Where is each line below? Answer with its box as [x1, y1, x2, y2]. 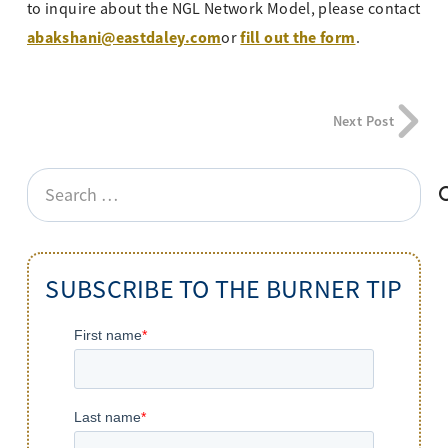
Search [26, 170, 81, 193]
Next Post [332, 112, 394, 131]
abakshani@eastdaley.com [27, 27, 222, 49]
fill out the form [240, 27, 356, 49]
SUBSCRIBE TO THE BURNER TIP [45, 273, 403, 307]
